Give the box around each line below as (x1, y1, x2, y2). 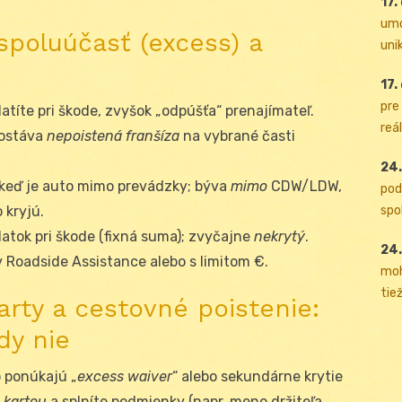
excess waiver (77, 367, 172, 385)
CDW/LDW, (267, 177, 342, 195)
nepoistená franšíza (47, 127, 179, 144)
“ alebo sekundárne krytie (172, 367, 343, 385)
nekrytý (254, 227, 305, 245)
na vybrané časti (179, 127, 295, 144)
